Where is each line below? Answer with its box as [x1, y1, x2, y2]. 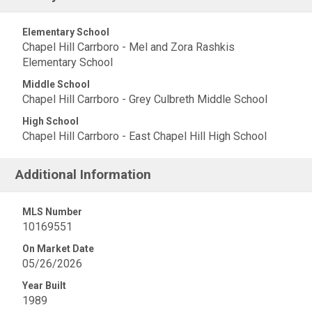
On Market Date [22, 243, 94, 254]
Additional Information [15, 166, 152, 182]
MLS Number [22, 206, 82, 217]
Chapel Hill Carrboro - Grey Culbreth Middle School [22, 93, 267, 106]
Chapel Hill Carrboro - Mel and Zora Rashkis [22, 40, 235, 54]
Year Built [22, 280, 66, 291]
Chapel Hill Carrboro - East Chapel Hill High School [22, 130, 267, 143]
